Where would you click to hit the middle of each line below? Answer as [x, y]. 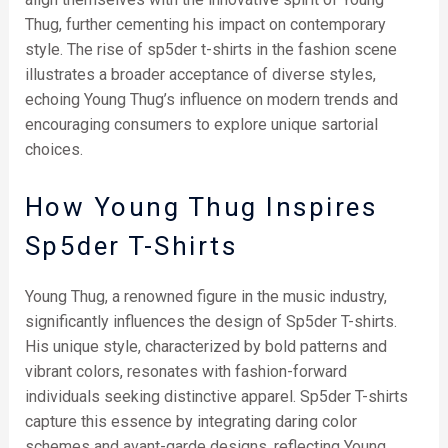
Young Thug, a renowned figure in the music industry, [205, 297]
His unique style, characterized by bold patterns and [205, 347]
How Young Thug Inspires [201, 206]
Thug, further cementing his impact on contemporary [205, 25]
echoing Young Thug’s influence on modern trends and [211, 100]
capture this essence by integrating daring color [190, 422]
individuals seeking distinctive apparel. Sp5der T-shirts [216, 397]
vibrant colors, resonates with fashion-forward [185, 372]
